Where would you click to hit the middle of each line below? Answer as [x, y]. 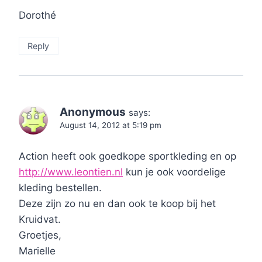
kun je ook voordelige [174, 172]
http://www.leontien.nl [71, 172]
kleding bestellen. [60, 187]
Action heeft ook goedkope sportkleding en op [127, 156]
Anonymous [93, 112]
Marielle [37, 251]
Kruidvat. [40, 219]
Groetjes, [40, 235]
